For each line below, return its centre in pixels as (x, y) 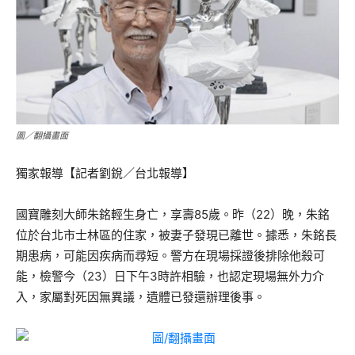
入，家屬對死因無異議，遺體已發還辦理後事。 (141, 296)
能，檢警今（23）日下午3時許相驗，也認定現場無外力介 (170, 276)
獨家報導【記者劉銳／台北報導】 (105, 173)
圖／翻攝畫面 (42, 135)
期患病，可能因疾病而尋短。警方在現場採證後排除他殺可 (170, 255)
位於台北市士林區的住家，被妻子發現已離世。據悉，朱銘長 (176, 235)
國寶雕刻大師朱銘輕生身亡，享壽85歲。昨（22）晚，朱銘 (173, 214)
